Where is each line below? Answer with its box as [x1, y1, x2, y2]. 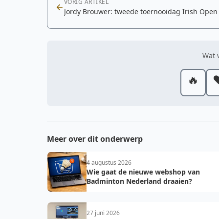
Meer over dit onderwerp [47, 133, 143, 144]
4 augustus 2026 [87, 158, 131, 167]
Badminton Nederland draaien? [87, 176, 192, 186]
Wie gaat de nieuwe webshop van [87, 167, 200, 176]
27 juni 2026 [87, 209, 120, 217]
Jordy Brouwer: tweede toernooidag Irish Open [64, 7, 218, 16]
